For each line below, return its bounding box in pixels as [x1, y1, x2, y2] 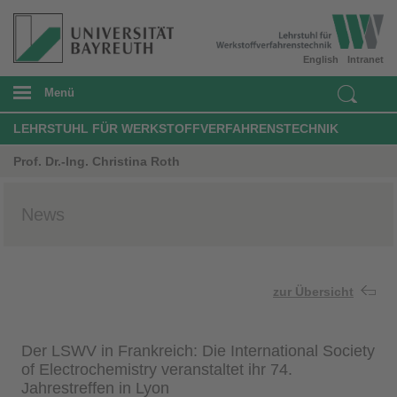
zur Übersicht [273, 284, 354, 299]
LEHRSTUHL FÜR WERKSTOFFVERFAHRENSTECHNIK [13, 121, 339, 136]
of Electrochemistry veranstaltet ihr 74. [21, 360, 292, 378]
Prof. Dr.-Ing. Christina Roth [13, 153, 180, 168]
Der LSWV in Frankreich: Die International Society [21, 341, 375, 360]
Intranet [347, 53, 384, 65]
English [303, 53, 339, 65]
